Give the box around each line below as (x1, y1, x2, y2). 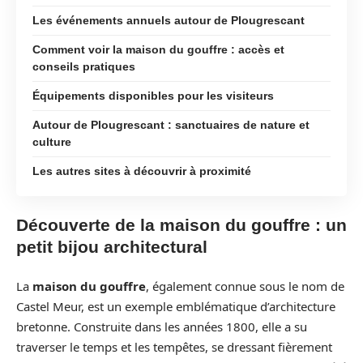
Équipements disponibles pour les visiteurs (32, 88, 274, 102)
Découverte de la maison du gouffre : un (16, 216, 347, 234)
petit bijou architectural (16, 237, 207, 256)
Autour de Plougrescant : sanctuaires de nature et (32, 117, 310, 131)
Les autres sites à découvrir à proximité (32, 164, 251, 177)
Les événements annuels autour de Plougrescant (32, 13, 305, 27)
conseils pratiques (32, 59, 135, 73)
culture (32, 135, 71, 148)
